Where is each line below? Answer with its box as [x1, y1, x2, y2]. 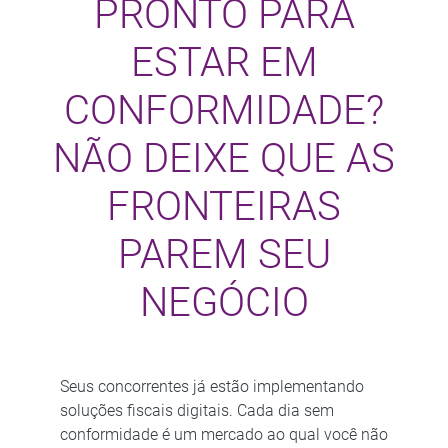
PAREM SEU [117, 230, 331, 278]
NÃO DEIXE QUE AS [53, 134, 395, 182]
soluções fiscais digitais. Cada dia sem [59, 400, 334, 420]
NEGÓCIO [139, 278, 309, 326]
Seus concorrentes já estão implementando [59, 376, 364, 396]
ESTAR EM [130, 38, 318, 86]
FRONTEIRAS [107, 182, 341, 230]
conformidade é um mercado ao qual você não [59, 424, 388, 444]
